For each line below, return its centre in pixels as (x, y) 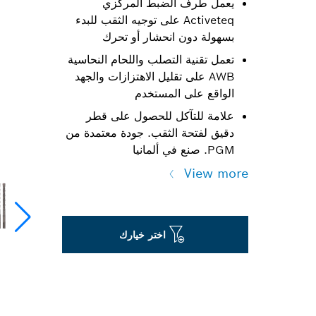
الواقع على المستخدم (184, 93)
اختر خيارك (142, 235)
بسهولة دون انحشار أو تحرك (168, 37)
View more (216, 173)
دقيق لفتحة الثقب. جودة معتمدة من (150, 133)
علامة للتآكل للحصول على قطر (160, 116)
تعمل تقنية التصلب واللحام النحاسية (151, 60)
